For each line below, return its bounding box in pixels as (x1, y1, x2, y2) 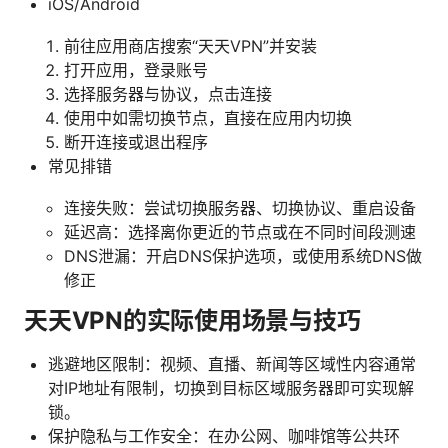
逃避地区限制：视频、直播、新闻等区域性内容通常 (48, 353, 416, 374)
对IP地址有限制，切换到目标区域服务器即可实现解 (48, 377, 414, 398)
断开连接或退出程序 (64, 131, 208, 152)
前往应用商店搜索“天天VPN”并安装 (64, 35, 317, 56)
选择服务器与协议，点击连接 (64, 83, 272, 104)
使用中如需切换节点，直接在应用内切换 (64, 107, 352, 128)
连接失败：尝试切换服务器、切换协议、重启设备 (64, 197, 416, 218)
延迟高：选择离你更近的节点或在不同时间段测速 (64, 221, 416, 242)
